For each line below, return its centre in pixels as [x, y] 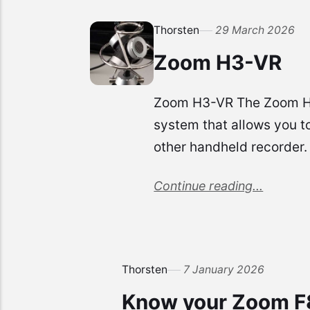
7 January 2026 [224, 269]
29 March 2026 [255, 30]
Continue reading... [209, 186]
